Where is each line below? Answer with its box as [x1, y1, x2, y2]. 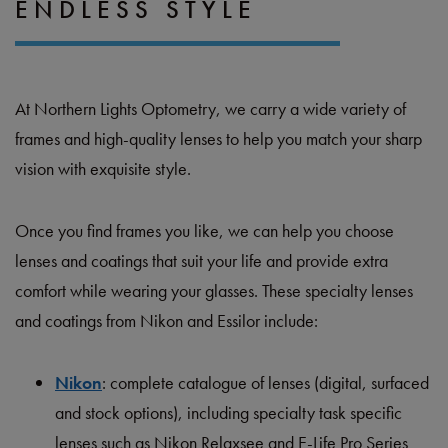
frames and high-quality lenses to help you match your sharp [15, 126, 422, 150]
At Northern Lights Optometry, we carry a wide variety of [15, 96, 406, 120]
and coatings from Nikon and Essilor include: [15, 308, 318, 332]
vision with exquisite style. [15, 156, 191, 180]
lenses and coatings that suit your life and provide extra [15, 248, 388, 272]
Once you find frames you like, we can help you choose [15, 218, 394, 242]
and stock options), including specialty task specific [55, 400, 402, 424]
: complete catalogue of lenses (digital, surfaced [102, 370, 429, 394]
